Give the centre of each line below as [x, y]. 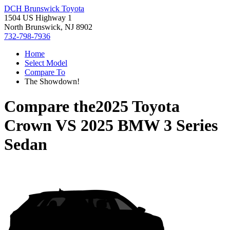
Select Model [46, 63]
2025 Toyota [138, 107]
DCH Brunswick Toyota [44, 8]
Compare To [45, 72]
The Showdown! [52, 81]
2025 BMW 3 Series [149, 126]
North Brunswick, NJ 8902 [48, 27]
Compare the [50, 107]
